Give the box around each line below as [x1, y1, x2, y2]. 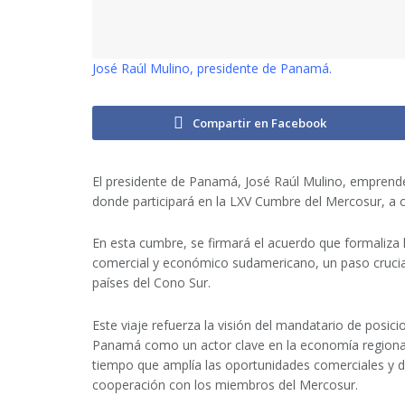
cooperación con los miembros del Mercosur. [92, 375, 358, 393]
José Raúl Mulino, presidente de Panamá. [92, 59, 332, 77]
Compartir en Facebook [192, 114, 326, 131]
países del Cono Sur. [92, 274, 211, 291]
